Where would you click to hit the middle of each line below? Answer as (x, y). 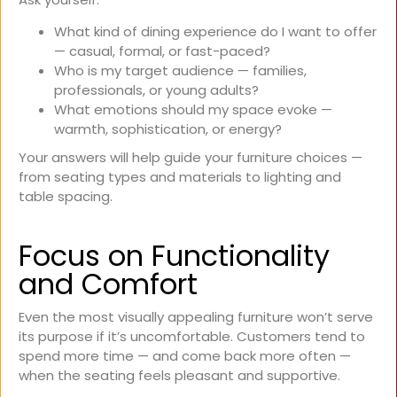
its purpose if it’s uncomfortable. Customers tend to (192, 337)
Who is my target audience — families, (180, 71)
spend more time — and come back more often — (185, 356)
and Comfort (108, 284)
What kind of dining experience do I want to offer (215, 32)
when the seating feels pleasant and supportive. (179, 376)
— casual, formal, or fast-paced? (162, 51)
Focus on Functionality (174, 256)
